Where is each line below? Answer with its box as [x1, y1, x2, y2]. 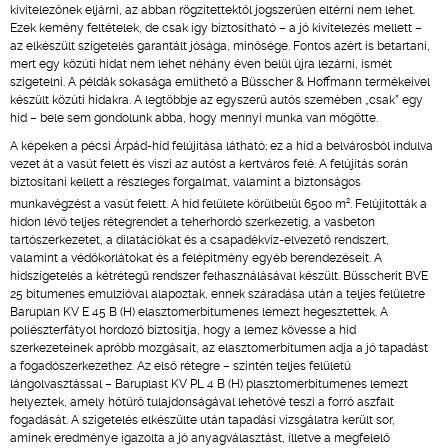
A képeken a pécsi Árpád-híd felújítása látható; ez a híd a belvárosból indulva [10, 139, 433, 153]
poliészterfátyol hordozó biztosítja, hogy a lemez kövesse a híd [10, 323, 356, 337]
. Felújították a [350, 197, 427, 211]
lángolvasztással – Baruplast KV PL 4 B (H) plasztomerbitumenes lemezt [10, 377, 408, 391]
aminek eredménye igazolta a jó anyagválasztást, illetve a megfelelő [10, 431, 390, 445]
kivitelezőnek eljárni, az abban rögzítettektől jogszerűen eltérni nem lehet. [10, 3, 415, 17]
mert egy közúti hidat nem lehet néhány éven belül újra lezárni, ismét [10, 57, 392, 71]
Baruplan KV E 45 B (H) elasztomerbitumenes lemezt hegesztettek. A [10, 305, 388, 319]
